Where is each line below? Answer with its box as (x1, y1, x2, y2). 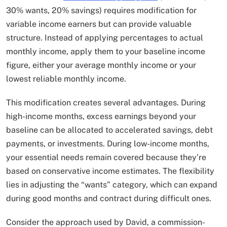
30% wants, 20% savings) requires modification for (6, 6, 197, 16)
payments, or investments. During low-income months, (6, 139, 209, 149)
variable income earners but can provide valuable (6, 19, 192, 29)
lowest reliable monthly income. (6, 74, 126, 84)
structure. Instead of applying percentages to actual (6, 33, 203, 43)
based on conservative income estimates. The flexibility (6, 166, 214, 176)
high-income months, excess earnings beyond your (6, 111, 196, 122)
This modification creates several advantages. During (6, 98, 206, 108)
